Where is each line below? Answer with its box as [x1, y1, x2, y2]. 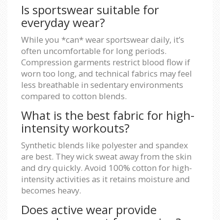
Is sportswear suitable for [21, 1, 159, 18]
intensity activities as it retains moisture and [21, 173, 190, 185]
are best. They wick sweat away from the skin [21, 150, 192, 162]
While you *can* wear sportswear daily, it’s [21, 33, 184, 45]
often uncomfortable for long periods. [21, 45, 166, 56]
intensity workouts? [21, 119, 130, 136]
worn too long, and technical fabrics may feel [21, 67, 192, 79]
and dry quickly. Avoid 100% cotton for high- [21, 162, 192, 173]
